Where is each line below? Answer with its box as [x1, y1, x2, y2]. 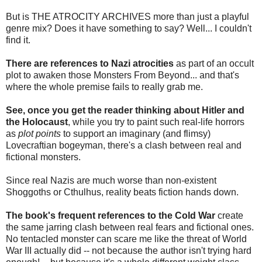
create [215, 211, 243, 221]
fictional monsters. [6, 152, 81, 163]
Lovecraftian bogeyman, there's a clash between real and [6, 140, 242, 151]
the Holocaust [6, 117, 68, 127]
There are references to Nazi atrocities [6, 58, 176, 69]
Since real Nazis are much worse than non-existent [6, 175, 216, 186]
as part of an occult [176, 58, 254, 69]
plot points [18, 129, 61, 139]
